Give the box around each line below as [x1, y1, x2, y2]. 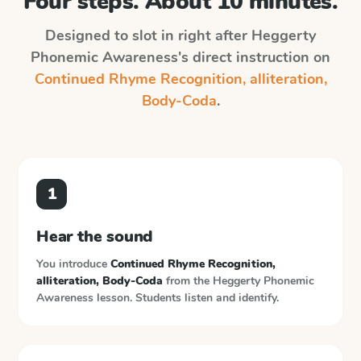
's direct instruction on [178, 48, 330, 67]
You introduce [36, 256, 110, 272]
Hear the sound [36, 226, 154, 247]
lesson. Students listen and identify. [97, 290, 279, 305]
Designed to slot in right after [45, 26, 251, 45]
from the [163, 273, 213, 288]
